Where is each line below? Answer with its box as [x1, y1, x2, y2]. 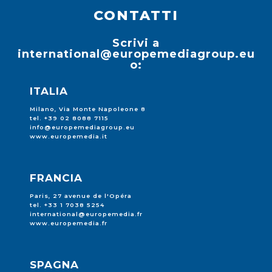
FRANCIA [30, 172, 83, 184]
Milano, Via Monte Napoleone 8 [30, 106, 146, 112]
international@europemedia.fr [30, 211, 143, 217]
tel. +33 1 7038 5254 [30, 202, 104, 208]
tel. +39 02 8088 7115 [30, 115, 109, 121]
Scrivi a [112, 36, 160, 50]
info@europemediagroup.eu [30, 124, 135, 131]
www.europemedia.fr [30, 220, 107, 226]
